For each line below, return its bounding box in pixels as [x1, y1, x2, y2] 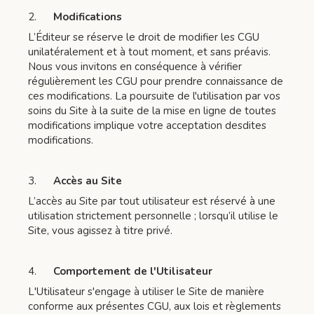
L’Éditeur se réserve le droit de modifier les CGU [28, 30, 259, 44]
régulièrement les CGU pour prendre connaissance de [28, 74, 283, 88]
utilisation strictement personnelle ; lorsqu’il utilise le [28, 209, 278, 223]
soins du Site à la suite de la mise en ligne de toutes [28, 104, 276, 118]
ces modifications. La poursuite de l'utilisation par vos [28, 89, 280, 103]
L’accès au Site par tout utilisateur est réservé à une [28, 194, 275, 208]
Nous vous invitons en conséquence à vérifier [28, 60, 242, 74]
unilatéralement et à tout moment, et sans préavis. [28, 45, 271, 59]
